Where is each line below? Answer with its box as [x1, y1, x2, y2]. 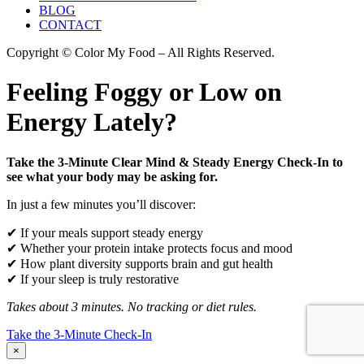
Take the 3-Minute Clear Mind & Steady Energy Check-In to [6, 154, 343, 169]
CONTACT [39, 17, 102, 32]
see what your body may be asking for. [6, 169, 218, 184]
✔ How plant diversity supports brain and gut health [6, 256, 273, 271]
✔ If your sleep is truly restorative [6, 271, 179, 286]
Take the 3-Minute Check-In [6, 327, 152, 341]
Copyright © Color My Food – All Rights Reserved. [6, 45, 275, 59]
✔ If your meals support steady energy [6, 225, 203, 240]
